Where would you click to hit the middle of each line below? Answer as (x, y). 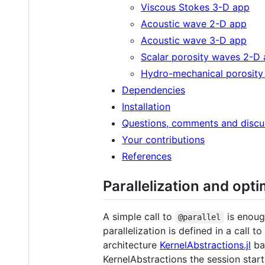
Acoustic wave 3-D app (194, 40)
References (147, 156)
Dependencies (153, 90)
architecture (131, 245)
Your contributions (163, 139)
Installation (146, 106)
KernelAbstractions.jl (205, 245)
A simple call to (139, 216)
